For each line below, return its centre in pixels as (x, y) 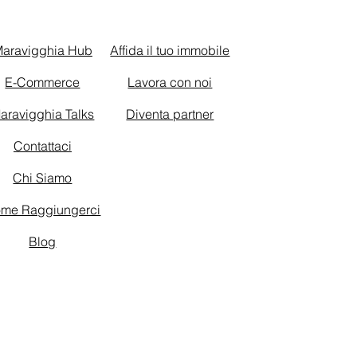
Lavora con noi (170, 82)
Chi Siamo (43, 178)
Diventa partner (170, 114)
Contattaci (42, 146)
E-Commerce (43, 82)
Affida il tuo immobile (170, 50)
